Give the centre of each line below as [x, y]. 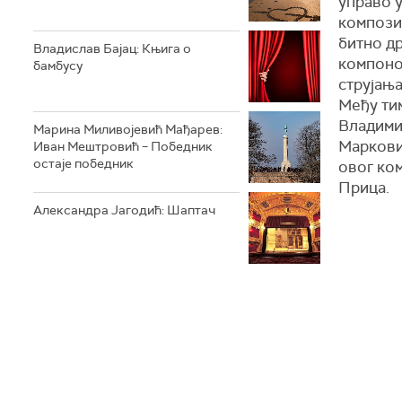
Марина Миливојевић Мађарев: [128, 129]
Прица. [364, 187]
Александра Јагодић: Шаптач [124, 210]
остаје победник [83, 163]
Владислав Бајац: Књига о [112, 48]
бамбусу [58, 66]
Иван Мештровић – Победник [123, 146]
